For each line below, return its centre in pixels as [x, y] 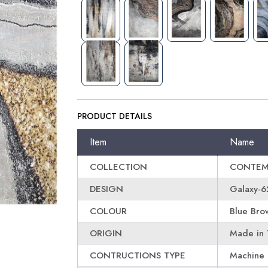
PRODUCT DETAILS [115, 116]
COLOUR [109, 211]
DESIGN [107, 189]
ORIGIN [106, 233]
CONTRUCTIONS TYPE [138, 255]
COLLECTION [119, 167]
